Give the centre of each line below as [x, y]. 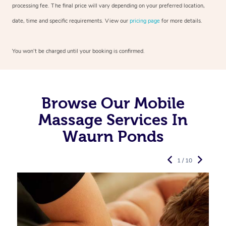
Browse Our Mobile [113, 103]
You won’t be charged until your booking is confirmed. [78, 51]
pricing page [145, 21]
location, [193, 6]
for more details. [181, 21]
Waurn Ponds [113, 136]
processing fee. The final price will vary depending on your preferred [97, 6]
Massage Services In [113, 119]
